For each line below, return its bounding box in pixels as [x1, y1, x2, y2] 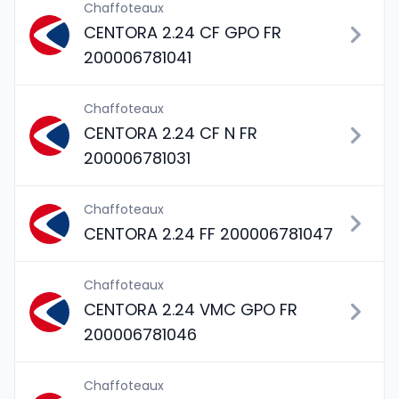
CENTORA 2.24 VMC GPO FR [84, 298, 297, 321]
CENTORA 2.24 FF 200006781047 [84, 223, 333, 245]
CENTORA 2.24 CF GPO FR [84, 21, 281, 44]
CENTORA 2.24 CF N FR [84, 122, 257, 144]
